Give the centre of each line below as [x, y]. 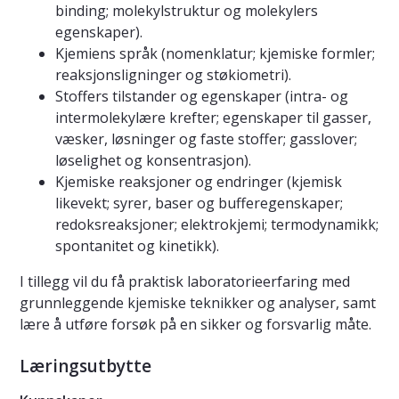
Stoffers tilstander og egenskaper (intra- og [202, 97]
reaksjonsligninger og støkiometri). [173, 75]
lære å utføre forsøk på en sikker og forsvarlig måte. [195, 325]
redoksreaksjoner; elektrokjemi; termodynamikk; [217, 225]
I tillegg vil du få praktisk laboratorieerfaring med [185, 282]
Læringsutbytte [85, 366]
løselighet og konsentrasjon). [153, 161]
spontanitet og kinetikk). [137, 246]
